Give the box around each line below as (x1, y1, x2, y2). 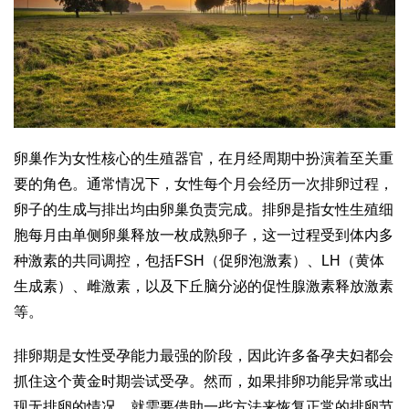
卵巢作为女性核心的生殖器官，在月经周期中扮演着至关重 (14, 150, 393, 166)
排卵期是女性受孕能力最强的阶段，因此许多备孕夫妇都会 (14, 347, 393, 363)
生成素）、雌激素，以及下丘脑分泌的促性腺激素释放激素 (14, 278, 393, 294)
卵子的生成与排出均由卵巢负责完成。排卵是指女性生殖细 (14, 201, 393, 217)
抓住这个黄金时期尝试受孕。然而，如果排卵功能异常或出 (14, 372, 393, 389)
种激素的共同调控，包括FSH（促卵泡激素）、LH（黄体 (14, 252, 384, 268)
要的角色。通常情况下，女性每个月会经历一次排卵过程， (14, 175, 393, 192)
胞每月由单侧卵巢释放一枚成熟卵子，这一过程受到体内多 (14, 226, 393, 243)
